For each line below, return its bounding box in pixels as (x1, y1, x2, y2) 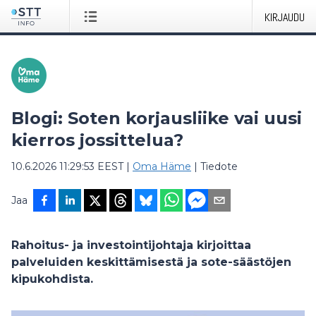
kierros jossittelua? (11, 130, 183, 150)
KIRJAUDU (265, 10, 305, 25)
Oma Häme (133, 160, 191, 173)
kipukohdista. (11, 272, 93, 286)
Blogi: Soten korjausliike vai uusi (11, 108, 302, 128)
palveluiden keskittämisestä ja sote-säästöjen (11, 255, 291, 269)
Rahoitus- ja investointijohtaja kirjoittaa (11, 238, 251, 252)
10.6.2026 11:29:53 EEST (11, 160, 123, 173)
